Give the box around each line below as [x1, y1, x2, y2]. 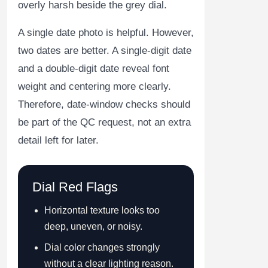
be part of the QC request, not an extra [18, 116, 191, 128]
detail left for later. [18, 134, 99, 146]
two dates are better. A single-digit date [18, 44, 191, 56]
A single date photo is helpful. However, [18, 26, 194, 38]
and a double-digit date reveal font [18, 62, 169, 74]
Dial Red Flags [32, 179, 118, 194]
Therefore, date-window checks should [18, 98, 190, 110]
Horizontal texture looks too [44, 205, 160, 215]
